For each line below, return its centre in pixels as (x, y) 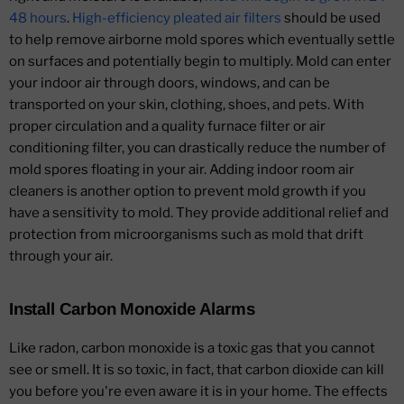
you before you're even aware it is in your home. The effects (198, 392)
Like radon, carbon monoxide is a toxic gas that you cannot (192, 349)
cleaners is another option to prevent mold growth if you (188, 192)
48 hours (38, 18)
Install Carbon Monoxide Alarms (132, 309)
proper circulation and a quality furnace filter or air (167, 127)
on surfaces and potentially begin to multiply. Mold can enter (200, 62)
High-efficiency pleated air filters (177, 18)
